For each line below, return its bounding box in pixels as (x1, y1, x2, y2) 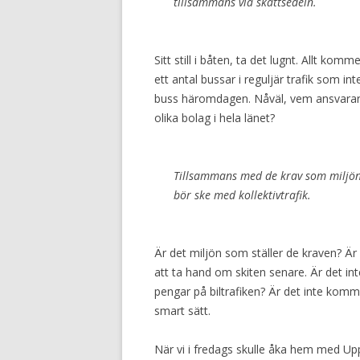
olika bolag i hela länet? (154, 110, 275, 125)
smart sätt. (154, 303, 211, 318)
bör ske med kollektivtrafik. (174, 187, 311, 202)
